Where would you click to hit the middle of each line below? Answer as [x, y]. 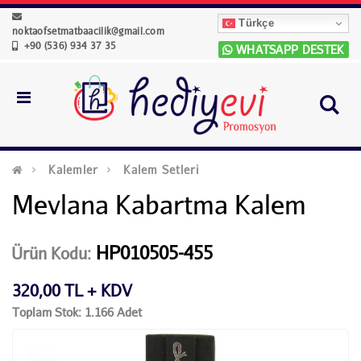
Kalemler [74, 169]
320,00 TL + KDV [72, 290]
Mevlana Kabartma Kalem [159, 205]
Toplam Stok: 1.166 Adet [77, 312]
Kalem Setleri [162, 169]
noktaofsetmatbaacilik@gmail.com [89, 31]
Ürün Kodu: [51, 253]
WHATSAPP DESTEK [288, 49]
